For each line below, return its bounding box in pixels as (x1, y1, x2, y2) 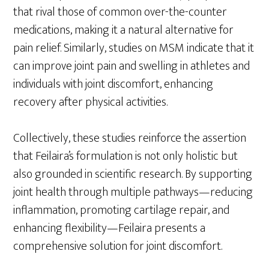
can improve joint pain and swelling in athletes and (13, 55, 250, 76)
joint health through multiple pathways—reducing (13, 181, 253, 202)
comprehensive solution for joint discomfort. (13, 235, 223, 256)
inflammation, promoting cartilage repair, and (13, 199, 230, 220)
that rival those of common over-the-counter (13, 1, 228, 22)
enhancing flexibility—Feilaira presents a (13, 217, 206, 238)
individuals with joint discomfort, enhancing (13, 73, 214, 94)
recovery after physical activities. (13, 91, 168, 112)
